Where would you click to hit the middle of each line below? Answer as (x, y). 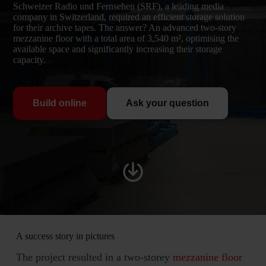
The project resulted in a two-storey (94, 257)
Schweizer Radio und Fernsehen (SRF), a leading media (119, 7)
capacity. (30, 60)
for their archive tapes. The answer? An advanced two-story (125, 28)
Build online (60, 103)
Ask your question (168, 103)
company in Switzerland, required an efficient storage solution (129, 17)
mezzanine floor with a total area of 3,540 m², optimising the (126, 39)
